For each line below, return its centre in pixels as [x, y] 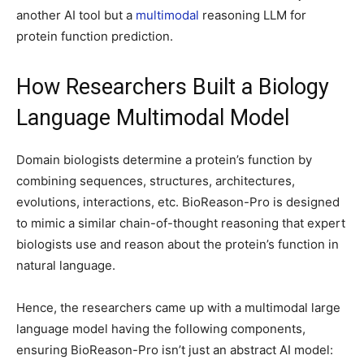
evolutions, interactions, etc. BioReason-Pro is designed [178, 202]
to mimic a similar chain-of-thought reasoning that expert [181, 223]
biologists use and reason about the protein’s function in [178, 245]
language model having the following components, [161, 329]
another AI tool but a [76, 15]
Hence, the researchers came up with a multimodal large [178, 308]
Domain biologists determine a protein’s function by [164, 160]
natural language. [66, 266]
